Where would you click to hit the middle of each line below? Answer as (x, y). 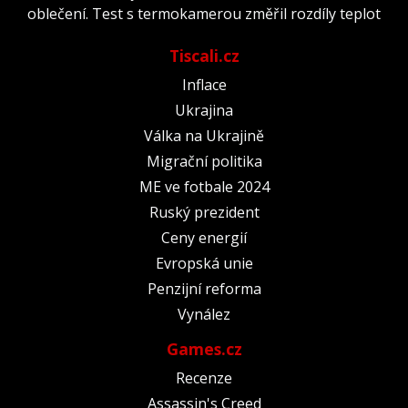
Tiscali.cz (204, 55)
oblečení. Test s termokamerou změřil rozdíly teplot (204, 13)
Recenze (204, 377)
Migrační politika (204, 161)
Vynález (204, 314)
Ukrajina (204, 110)
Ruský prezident (204, 212)
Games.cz (204, 348)
